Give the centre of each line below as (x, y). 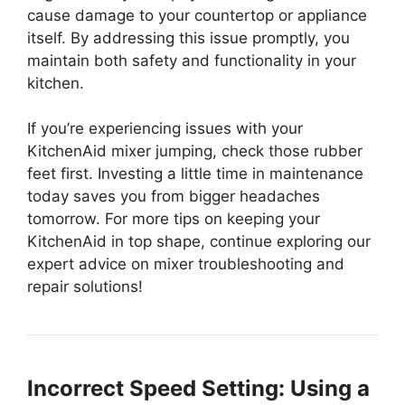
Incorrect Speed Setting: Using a (198, 389)
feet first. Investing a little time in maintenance (195, 174)
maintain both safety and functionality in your (192, 60)
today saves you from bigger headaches (174, 197)
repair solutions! (85, 287)
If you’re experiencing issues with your (165, 129)
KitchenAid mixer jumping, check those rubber (195, 151)
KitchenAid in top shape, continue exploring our (199, 242)
